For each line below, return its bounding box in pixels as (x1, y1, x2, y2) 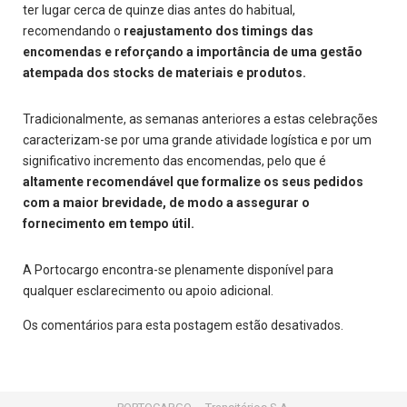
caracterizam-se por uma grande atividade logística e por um (23, 132, 372, 147)
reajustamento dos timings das (124, 23, 313, 38)
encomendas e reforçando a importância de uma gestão (23, 44, 362, 59)
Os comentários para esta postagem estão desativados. (23, 317, 343, 333)
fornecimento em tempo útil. (23, 215, 194, 231)
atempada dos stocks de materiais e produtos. (23, 65, 306, 80)
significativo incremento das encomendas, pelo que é (23, 153, 326, 168)
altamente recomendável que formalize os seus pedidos (23, 174, 363, 189)
